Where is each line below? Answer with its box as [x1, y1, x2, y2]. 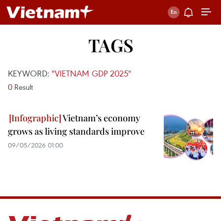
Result [12, 82, 33, 92]
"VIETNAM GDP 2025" [52, 68, 131, 79]
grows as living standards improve [8, 125, 145, 137]
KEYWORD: [8, 68, 52, 79]
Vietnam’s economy [61, 112, 140, 124]
